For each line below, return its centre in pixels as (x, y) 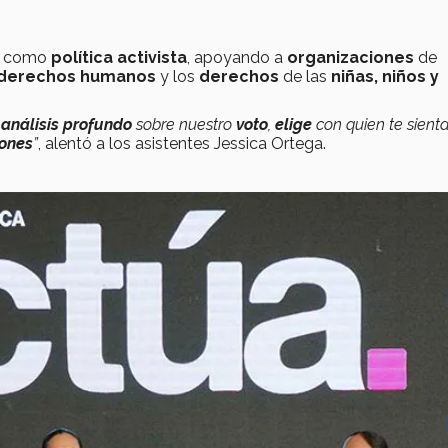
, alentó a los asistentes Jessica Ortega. (182, 144)
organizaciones (350, 58)
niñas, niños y (385, 77)
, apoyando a (237, 58)
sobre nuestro (184, 125)
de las (305, 77)
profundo (97, 125)
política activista (119, 58)
